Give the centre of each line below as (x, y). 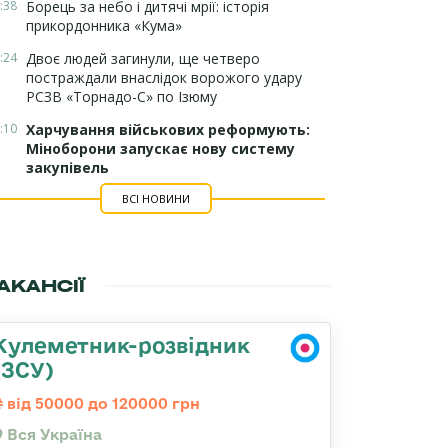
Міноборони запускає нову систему (160, 148)
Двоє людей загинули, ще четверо (143, 58)
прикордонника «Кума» (104, 25)
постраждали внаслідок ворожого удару (164, 77)
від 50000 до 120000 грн (101, 403)
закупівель (67, 167)
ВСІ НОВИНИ (155, 198)
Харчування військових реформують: (168, 129)
